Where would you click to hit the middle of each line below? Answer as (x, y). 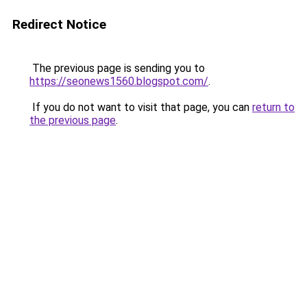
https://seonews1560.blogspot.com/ (119, 81)
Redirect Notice (59, 24)
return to (273, 107)
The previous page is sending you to (117, 68)
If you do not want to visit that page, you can (141, 107)
